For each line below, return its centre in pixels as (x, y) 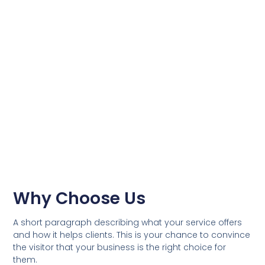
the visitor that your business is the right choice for (120, 247)
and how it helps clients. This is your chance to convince (132, 235)
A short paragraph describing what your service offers (128, 222)
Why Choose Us (80, 198)
